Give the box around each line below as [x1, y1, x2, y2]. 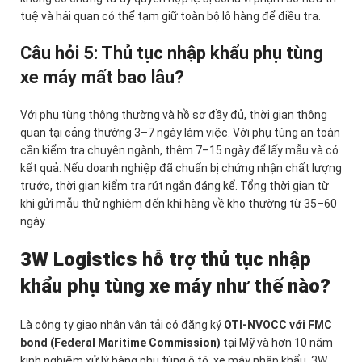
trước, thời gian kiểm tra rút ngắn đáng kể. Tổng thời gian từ [20, 179, 329, 193]
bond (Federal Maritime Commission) [20, 336, 221, 350]
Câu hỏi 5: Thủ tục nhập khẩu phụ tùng [20, 43, 323, 64]
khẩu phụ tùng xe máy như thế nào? [20, 275, 330, 298]
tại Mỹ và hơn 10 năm [221, 336, 333, 350]
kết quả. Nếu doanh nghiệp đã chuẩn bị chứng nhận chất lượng [20, 162, 342, 175]
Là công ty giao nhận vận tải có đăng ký [20, 318, 224, 332]
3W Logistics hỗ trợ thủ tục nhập [20, 248, 311, 271]
